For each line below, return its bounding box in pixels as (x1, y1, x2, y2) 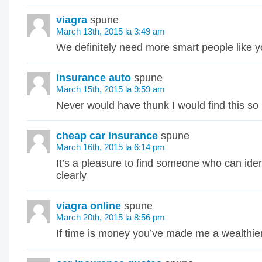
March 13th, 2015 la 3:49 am (56, 26, 165, 36)
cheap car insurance (56, 130, 158, 142)
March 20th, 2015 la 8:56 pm (56, 212, 165, 222)
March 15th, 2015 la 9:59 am (56, 84, 165, 94)
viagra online (56, 200, 121, 212)
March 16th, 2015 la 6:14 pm (56, 142, 165, 152)
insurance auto (56, 72, 131, 84)
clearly (56, 170, 87, 181)
